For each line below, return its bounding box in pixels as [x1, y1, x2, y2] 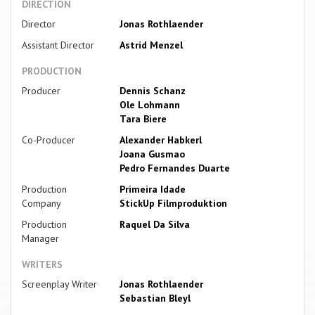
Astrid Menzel [119, 39, 183, 52]
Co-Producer [22, 134, 75, 147]
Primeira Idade [119, 183, 186, 196]
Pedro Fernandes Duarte [119, 162, 230, 175]
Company [22, 197, 61, 210]
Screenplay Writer [22, 278, 97, 291]
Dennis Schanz [119, 84, 186, 98]
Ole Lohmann [119, 98, 180, 112]
